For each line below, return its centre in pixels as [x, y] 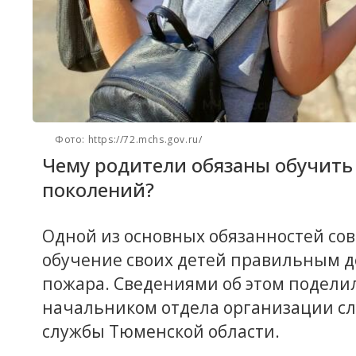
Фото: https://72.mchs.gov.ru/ [129, 140]
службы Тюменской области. [161, 332]
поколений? [98, 190]
